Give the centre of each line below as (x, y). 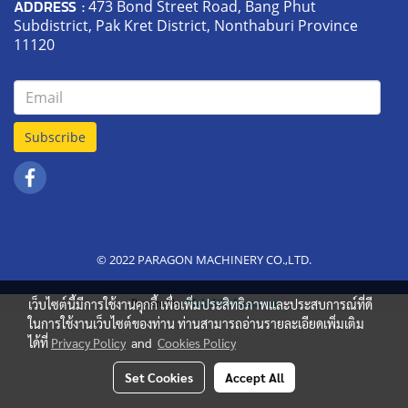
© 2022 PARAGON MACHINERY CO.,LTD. (204, 260)
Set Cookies (159, 377)
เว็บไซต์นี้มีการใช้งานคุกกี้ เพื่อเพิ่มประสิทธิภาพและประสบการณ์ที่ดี (200, 304)
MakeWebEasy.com (231, 304)
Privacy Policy (88, 342)
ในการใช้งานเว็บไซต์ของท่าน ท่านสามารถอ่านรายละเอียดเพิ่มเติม (196, 323)
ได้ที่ (40, 342)
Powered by (158, 304)
